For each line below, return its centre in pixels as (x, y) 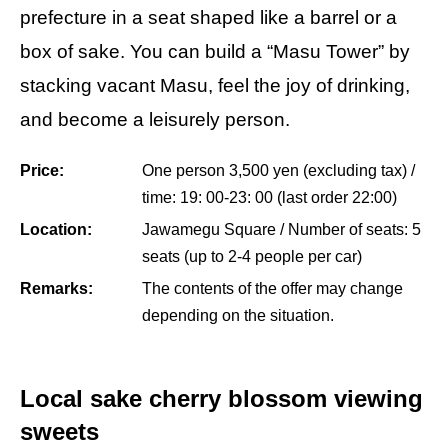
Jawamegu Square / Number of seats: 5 (281, 229)
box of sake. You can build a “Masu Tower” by (215, 51)
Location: (56, 229)
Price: (42, 170)
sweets (59, 431)
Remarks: (56, 288)
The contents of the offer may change (272, 288)
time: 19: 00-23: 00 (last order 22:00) (269, 197)
